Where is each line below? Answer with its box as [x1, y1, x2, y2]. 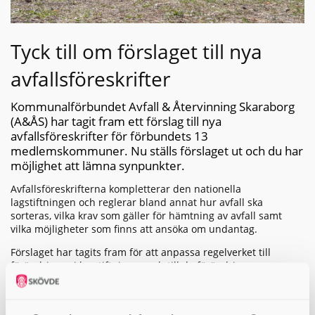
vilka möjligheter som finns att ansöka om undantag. [11, 222, 257, 236]
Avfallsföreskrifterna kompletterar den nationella [11, 182, 241, 196]
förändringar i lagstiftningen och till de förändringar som [11, 259, 280, 273]
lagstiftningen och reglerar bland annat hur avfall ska [11, 195, 263, 210]
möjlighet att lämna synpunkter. [11, 157, 185, 174]
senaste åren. [11, 285, 75, 300]
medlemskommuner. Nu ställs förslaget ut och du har [11, 142, 303, 159]
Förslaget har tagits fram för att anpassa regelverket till [11, 245, 271, 259]
